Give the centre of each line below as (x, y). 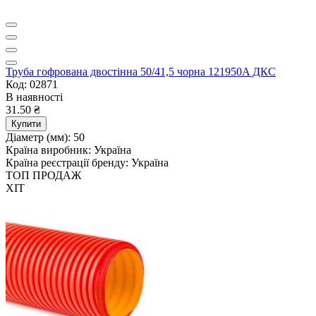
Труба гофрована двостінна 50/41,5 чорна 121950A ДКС (141, 71)
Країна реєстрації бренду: (67, 162)
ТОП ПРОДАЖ (43, 175)
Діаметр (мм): (38, 137)
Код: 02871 (32, 84)
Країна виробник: (48, 150)
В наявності (34, 97)
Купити (26, 123)
